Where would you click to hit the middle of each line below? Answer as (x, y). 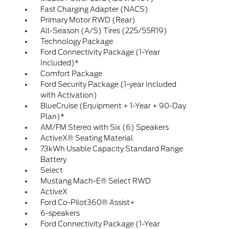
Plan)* (52, 117)
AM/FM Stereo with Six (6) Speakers (104, 127)
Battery (53, 159)
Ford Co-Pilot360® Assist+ (87, 202)
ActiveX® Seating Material (86, 138)
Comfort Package (71, 74)
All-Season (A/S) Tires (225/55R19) (104, 31)
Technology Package (76, 41)
